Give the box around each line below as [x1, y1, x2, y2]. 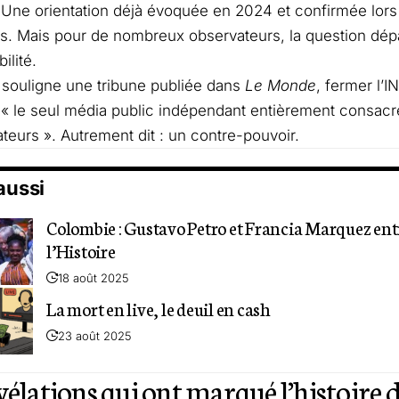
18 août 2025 [58, 271, 129, 286]
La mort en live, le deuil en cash [46, 296, 271, 322]
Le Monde [245, 77, 316, 95]
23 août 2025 [58, 329, 132, 344]
